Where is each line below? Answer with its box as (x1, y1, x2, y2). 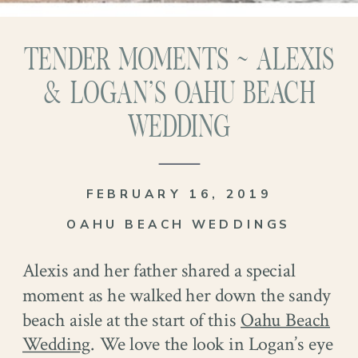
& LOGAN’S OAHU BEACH (42, 79, 316, 111)
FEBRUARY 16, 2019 (86, 185, 272, 203)
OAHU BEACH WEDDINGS (66, 216, 292, 233)
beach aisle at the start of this (22, 307, 241, 332)
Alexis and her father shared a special (22, 258, 296, 284)
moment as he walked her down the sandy (22, 283, 332, 308)
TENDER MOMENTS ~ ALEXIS (24, 46, 334, 78)
